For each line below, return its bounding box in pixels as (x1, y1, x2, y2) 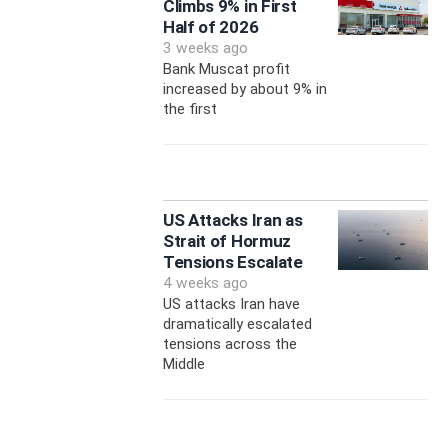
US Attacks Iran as (162, 210, 303, 231)
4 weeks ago (162, 274, 248, 293)
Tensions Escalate (162, 252, 303, 273)
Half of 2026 (162, 17, 259, 38)
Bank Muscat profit (162, 60, 290, 79)
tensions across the (162, 335, 297, 354)
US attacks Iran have (162, 295, 300, 314)
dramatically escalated (162, 315, 312, 334)
